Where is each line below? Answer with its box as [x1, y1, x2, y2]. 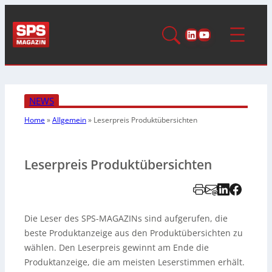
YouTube [198, 25, 246, 42]
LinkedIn [185, 25, 233, 42]
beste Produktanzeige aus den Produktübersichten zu [24, 226, 243, 239]
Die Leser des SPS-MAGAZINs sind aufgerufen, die [24, 212, 228, 224]
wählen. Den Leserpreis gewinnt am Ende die [24, 241, 209, 253]
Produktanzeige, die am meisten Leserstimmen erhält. [24, 256, 245, 268]
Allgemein [52, 114, 86, 125]
